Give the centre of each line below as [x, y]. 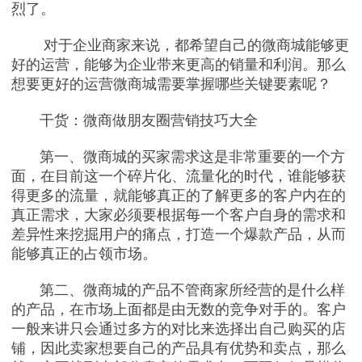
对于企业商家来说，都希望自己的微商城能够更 [181, 46]
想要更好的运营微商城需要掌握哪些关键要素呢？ [172, 84]
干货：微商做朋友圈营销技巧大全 [135, 121]
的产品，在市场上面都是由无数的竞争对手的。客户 [179, 310]
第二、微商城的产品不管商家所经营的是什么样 [179, 290]
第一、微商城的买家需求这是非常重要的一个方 [179, 157]
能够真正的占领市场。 [84, 254]
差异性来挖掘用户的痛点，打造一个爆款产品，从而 [179, 235]
